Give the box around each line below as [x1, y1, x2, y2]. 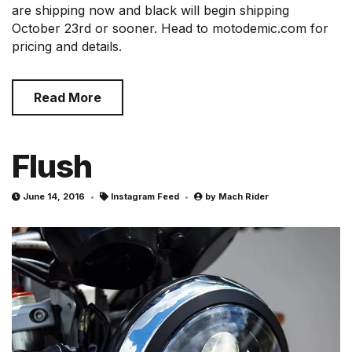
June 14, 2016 [23, 191, 85, 203]
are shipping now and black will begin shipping [12, 2, 289, 19]
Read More [34, 90, 101, 106]
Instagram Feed [111, 191, 179, 203]
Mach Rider [218, 191, 269, 203]
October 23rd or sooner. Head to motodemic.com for [12, 20, 328, 37]
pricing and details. [12, 38, 122, 55]
